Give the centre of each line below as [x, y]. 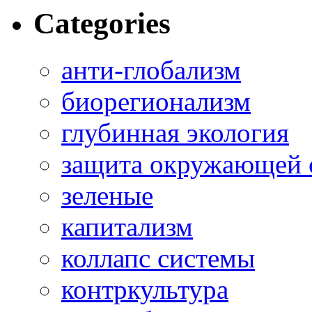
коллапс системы [158, 258]
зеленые [107, 196]
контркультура [145, 290]
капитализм [127, 227]
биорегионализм [156, 102]
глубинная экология [175, 133]
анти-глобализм [151, 70]
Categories [102, 24]
